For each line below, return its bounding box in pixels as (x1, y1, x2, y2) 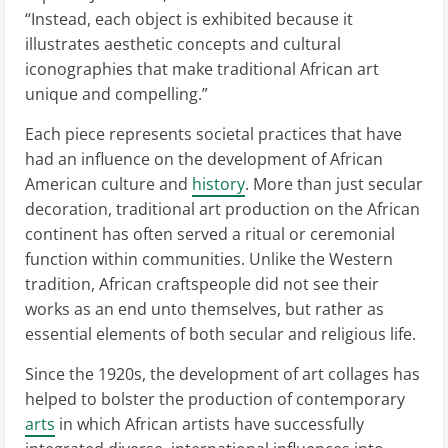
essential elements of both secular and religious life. (25, 323, 416, 345)
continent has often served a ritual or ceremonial (25, 223, 395, 245)
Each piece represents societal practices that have (25, 123, 402, 145)
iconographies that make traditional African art (25, 58, 379, 80)
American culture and (25, 173, 192, 195)
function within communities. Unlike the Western (25, 248, 393, 270)
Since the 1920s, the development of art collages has (25, 363, 420, 385)
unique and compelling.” (25, 83, 208, 105)
